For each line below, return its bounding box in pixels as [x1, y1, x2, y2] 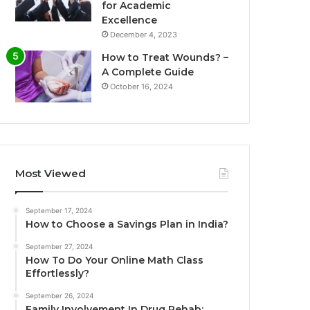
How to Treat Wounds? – [102, 51, 229, 64]
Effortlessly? [26, 267, 90, 280]
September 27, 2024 [26, 242, 93, 251]
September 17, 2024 [26, 206, 93, 215]
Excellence [102, 14, 158, 27]
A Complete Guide [102, 66, 194, 79]
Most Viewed [15, 167, 86, 181]
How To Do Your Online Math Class [26, 254, 204, 267]
